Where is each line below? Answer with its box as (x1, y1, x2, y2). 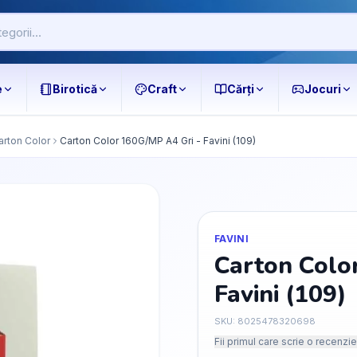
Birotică (52, 82, 97, 96)
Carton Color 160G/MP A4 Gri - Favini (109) (60, 135, 256, 147)
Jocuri (304, 82, 341, 96)
